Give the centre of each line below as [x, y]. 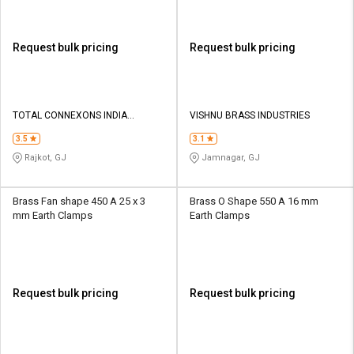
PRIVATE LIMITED [50, 129]
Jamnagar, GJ [230, 157]
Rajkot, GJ [44, 157]
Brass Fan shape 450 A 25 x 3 [79, 201]
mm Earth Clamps [53, 215]
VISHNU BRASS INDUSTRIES [250, 115]
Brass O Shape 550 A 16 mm [254, 201]
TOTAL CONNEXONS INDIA [70, 115]
